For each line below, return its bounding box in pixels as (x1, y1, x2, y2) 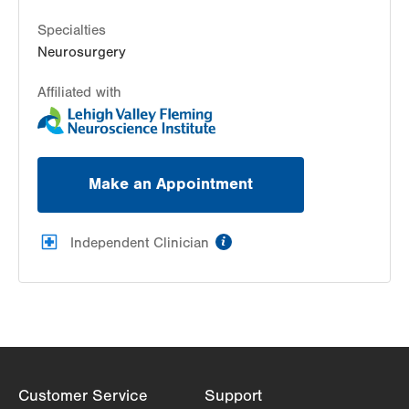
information (238, 229, 309, 246)
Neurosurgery (37, 44, 126, 61)
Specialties (37, 22, 106, 39)
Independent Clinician (70, 234, 209, 251)
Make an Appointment (89, 174, 253, 194)
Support (204, 385, 262, 405)
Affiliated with (37, 84, 121, 101)
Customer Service (18, 385, 148, 405)
